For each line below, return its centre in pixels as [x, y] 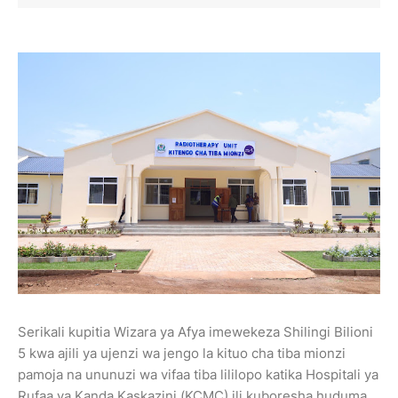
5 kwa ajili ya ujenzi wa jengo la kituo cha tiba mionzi [182, 353]
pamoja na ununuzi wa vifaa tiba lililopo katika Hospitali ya [198, 374]
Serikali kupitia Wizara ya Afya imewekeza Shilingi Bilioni [195, 331]
